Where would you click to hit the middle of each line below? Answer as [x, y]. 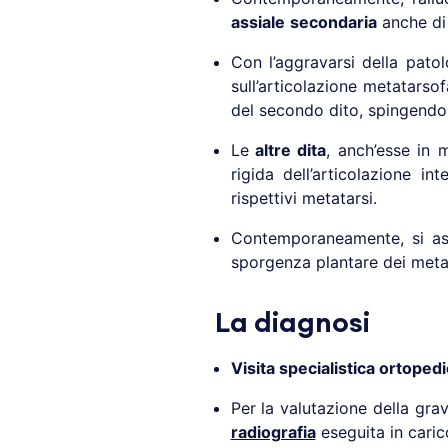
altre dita [287, 150]
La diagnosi [292, 323]
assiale [257, 22]
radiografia [273, 432]
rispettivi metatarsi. [303, 198]
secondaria [333, 22]
